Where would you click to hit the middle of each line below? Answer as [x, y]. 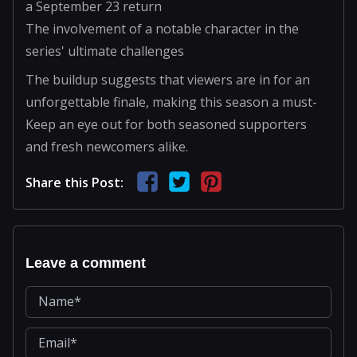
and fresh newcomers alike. [107, 146]
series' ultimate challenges [105, 51]
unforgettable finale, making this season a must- [171, 102]
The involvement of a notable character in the [162, 28]
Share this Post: [75, 182]
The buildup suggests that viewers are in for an [168, 79]
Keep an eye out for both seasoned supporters [166, 124]
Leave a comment [86, 263]
